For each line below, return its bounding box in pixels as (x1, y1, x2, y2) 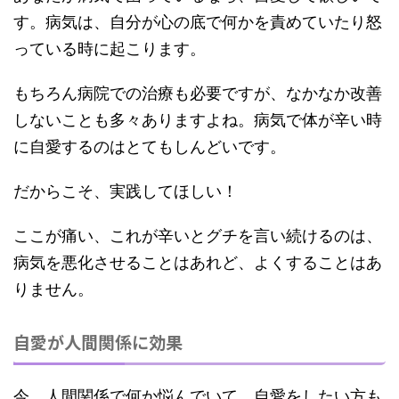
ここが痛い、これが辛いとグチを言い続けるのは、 (13, 226, 382, 246)
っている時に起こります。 (13, 39, 206, 59)
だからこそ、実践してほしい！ (13, 182, 238, 201)
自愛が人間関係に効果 (13, 330, 183, 354)
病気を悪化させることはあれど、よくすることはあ (13, 253, 382, 273)
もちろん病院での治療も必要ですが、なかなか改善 (13, 84, 382, 103)
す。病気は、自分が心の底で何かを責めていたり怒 (13, 12, 382, 32)
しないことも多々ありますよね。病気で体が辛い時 (13, 110, 382, 130)
